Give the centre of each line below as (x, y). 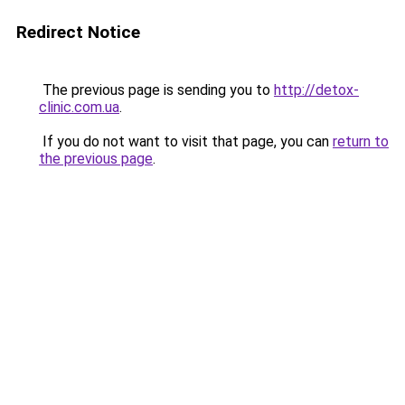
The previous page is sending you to (156, 90)
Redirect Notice (78, 32)
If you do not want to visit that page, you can (186, 141)
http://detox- (316, 90)
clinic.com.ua (79, 107)
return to (361, 141)
